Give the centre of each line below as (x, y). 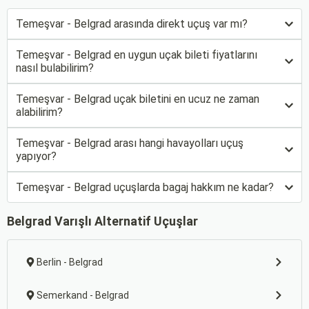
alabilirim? (39, 112)
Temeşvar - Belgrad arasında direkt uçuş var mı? (132, 24)
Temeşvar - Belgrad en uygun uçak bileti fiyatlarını (137, 55)
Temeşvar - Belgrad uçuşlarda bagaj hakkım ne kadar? (145, 187)
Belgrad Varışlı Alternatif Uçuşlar (102, 221)
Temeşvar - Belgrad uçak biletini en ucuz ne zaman (138, 99)
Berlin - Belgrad (70, 262)
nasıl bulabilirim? (55, 68)
